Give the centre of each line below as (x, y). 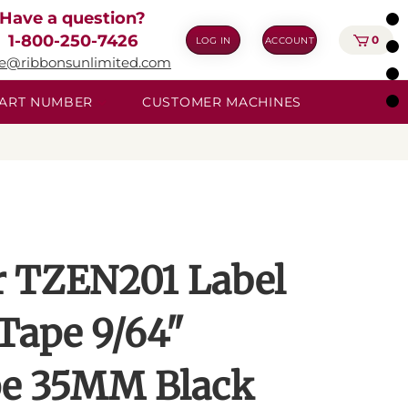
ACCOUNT (290, 40)
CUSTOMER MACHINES (222, 102)
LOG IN (213, 40)
